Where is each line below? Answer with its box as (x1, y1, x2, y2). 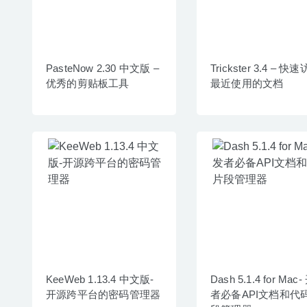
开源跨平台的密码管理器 (46, 288, 161, 300)
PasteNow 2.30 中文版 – (46, 62, 159, 74)
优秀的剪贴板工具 (46, 77, 130, 89)
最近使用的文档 (210, 77, 284, 89)
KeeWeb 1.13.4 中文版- (46, 273, 154, 285)
